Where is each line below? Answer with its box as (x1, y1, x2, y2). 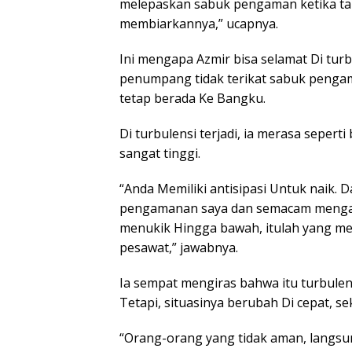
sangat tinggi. (119, 144, 200, 162)
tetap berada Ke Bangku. (119, 89, 266, 107)
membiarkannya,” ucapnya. (119, 14, 278, 32)
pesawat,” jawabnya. (119, 238, 238, 256)
